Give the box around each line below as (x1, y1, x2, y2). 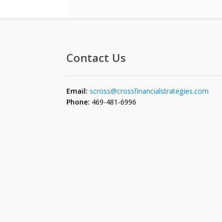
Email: (66, 86, 88, 96)
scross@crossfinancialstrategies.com (90, 86, 209, 96)
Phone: (66, 97, 90, 107)
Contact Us (66, 50, 126, 65)
